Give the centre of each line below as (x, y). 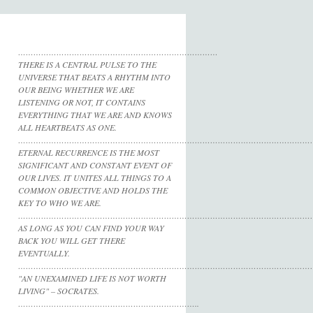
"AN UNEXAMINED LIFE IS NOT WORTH (92, 278)
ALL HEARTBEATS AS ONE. (67, 127)
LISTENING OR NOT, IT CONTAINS (82, 102)
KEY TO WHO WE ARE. (60, 203)
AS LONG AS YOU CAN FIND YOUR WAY (91, 228)
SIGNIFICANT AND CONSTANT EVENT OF (95, 165)
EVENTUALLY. (44, 253)
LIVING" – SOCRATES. (59, 291)
